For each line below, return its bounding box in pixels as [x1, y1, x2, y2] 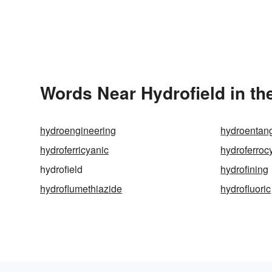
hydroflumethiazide [40, 181, 122, 195]
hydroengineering [40, 123, 116, 137]
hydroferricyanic [40, 142, 109, 157]
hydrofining [220, 161, 269, 176]
